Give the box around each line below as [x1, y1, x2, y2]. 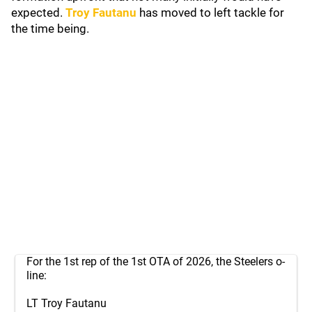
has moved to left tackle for [139, 6, 284, 19]
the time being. [11, 22, 89, 36]
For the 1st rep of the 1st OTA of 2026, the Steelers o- [26, 255, 285, 268]
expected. [11, 6, 65, 19]
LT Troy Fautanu [26, 297, 107, 310]
